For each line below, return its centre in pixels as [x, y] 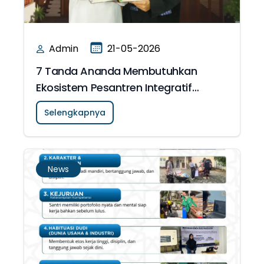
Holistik [54, 104]
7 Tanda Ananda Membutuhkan [117, 71]
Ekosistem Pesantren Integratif [114, 88]
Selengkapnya [75, 113]
